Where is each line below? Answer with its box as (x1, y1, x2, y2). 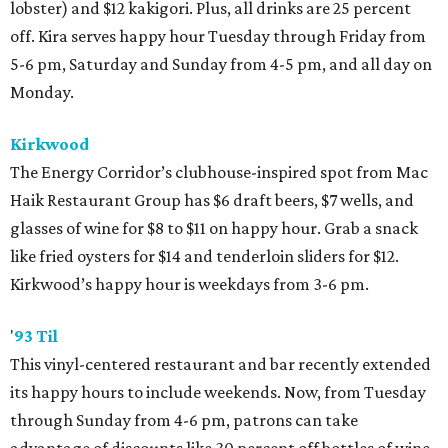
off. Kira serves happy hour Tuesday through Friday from (10, 26, 426, 47)
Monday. (10, 82, 74, 103)
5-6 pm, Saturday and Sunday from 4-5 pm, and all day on (10, 54, 432, 75)
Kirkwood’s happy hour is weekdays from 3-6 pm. (10, 274, 369, 295)
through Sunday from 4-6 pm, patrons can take (10, 410, 358, 431)
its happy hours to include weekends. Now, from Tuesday (10, 382, 426, 403)
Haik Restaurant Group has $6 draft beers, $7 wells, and (10, 190, 414, 211)
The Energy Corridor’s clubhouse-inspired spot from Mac (10, 162, 428, 183)
